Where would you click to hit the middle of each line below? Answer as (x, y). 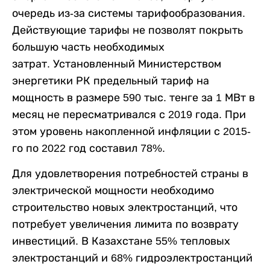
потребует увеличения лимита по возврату (125, 224)
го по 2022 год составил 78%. (89, 148)
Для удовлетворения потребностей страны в (130, 173)
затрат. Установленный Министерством (117, 64)
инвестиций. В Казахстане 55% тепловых (121, 241)
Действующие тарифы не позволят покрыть (127, 30)
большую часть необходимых (88, 47)
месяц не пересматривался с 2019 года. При (129, 114)
